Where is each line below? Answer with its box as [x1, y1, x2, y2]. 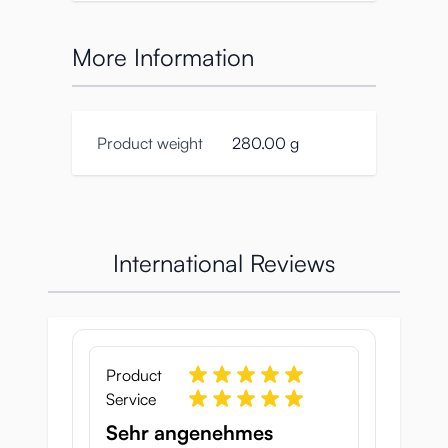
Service [106, 389, 156, 410]
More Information [72, 42, 254, 73]
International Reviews [113, 248, 335, 279]
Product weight [97, 133, 203, 154]
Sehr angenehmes [106, 420, 273, 446]
